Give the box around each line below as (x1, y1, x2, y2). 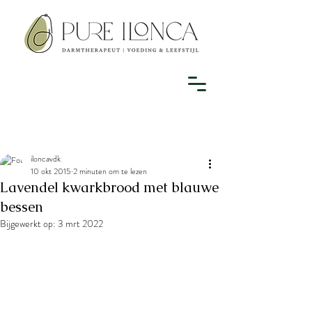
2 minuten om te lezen (73, 165, 147, 178)
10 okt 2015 (31, 165, 71, 178)
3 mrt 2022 (58, 217, 103, 231)
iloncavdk (31, 153, 61, 165)
